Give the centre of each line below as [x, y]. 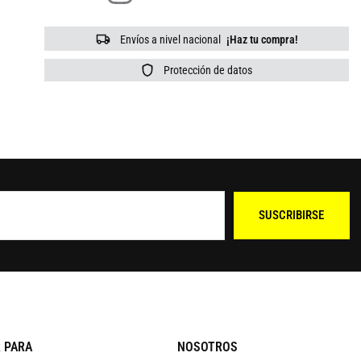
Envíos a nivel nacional [169, 40]
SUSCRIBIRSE [292, 216]
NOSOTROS [208, 347]
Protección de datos [207, 71]
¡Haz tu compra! [261, 40]
